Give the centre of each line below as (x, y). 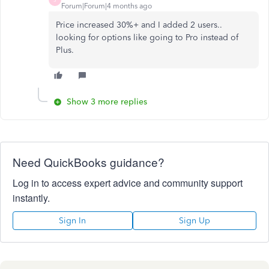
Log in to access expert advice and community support (128, 183)
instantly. (31, 198)
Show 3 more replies (107, 102)
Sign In (73, 221)
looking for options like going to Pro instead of (147, 38)
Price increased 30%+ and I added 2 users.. (139, 25)
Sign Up (194, 221)
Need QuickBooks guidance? (89, 162)
